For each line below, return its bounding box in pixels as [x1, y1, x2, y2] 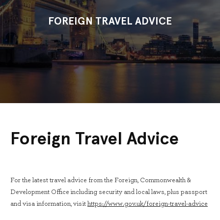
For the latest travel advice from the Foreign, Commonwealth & [10, 177, 191, 184]
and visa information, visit [10, 200, 87, 207]
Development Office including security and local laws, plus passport [10, 189, 207, 195]
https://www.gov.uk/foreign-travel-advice [87, 200, 208, 207]
